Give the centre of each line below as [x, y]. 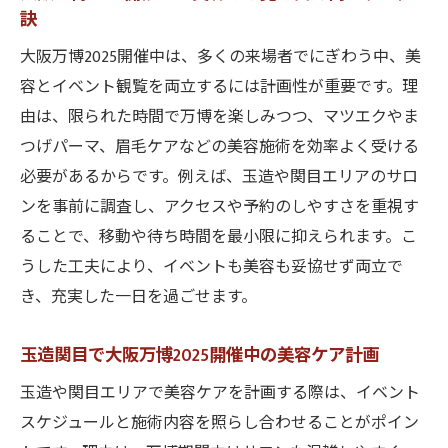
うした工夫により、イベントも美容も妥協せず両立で [211, 267]
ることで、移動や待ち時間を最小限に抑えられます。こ [218, 237]
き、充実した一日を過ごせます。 [138, 297]
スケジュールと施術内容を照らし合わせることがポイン [219, 423]
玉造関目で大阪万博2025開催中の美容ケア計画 [199, 355]
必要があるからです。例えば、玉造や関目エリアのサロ [219, 177]
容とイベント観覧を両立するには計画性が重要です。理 [219, 87]
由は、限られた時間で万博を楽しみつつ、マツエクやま [219, 117]
